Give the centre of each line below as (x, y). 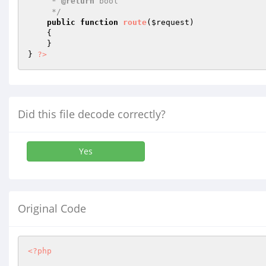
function (99, 22)
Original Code (52, 208)
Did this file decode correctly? (92, 114)
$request (170, 22)
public (61, 22)
